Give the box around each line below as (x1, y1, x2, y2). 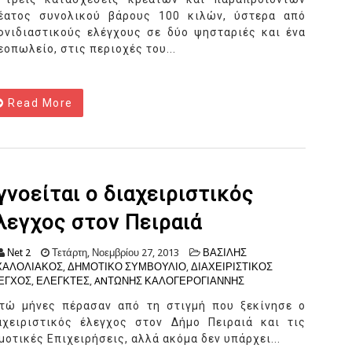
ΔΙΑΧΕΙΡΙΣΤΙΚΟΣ (191, 261, 273, 273)
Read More (4, 97, 73, 110)
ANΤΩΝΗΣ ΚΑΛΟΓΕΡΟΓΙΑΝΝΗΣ (94, 275, 244, 288)
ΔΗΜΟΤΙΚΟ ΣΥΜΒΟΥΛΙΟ (68, 261, 186, 273)
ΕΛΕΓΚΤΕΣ (36, 275, 90, 288)
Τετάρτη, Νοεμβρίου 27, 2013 (49, 247, 179, 259)
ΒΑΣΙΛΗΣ (203, 247, 247, 259)
